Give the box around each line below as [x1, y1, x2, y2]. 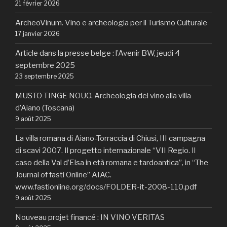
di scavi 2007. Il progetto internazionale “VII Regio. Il [15, 146, 196, 156]
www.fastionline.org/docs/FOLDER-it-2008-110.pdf [15, 182, 197, 192]
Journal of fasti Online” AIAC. [15, 170, 111, 180]
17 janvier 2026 [15, 30, 60, 38]
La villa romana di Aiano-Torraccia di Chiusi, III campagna [15, 134, 205, 143]
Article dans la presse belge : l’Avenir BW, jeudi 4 [15, 49, 180, 58]
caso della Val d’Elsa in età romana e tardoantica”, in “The [15, 158, 208, 168]
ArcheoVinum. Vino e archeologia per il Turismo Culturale [15, 18, 207, 28]
